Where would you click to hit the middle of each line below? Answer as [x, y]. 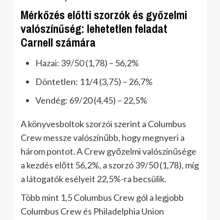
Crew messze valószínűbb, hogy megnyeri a [103, 137]
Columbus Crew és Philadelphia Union [92, 211]
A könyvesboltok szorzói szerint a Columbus [103, 124]
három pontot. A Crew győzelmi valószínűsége [109, 151]
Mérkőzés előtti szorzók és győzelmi [104, 15]
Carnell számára [58, 42]
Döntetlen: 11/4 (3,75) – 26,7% [94, 82]
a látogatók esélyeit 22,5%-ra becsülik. [94, 179]
